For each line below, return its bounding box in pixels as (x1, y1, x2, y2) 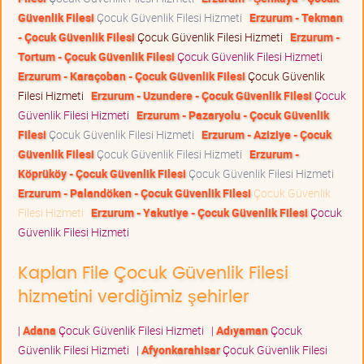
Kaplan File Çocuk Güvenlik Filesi (18, 265, 288, 283)
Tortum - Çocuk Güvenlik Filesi (18, 49, 175, 65)
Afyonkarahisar (141, 342, 220, 358)
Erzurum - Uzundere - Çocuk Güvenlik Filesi (91, 88, 312, 104)
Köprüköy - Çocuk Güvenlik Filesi (18, 166, 186, 182)
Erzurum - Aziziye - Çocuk (201, 127, 331, 143)
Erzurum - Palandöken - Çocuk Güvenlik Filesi (18, 185, 251, 201)
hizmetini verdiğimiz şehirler (18, 288, 249, 306)
